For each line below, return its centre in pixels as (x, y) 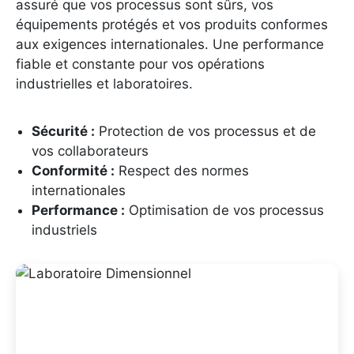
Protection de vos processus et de (205, 132)
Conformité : (73, 171)
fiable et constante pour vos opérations (140, 64)
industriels (64, 230)
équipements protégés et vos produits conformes (172, 25)
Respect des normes (182, 171)
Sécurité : (63, 132)
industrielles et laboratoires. (104, 84)
